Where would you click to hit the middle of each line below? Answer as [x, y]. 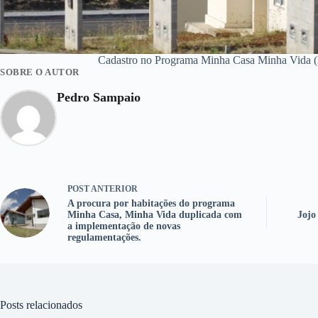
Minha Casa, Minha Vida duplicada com [155, 215]
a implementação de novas [124, 226]
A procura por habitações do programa [151, 203]
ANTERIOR [114, 189]
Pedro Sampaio [99, 97]
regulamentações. [104, 237]
